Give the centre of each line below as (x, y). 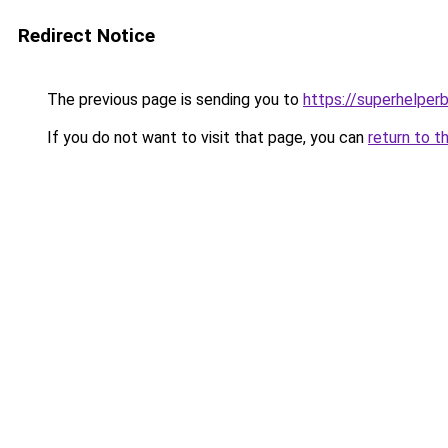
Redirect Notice (86, 35)
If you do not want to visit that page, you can (205, 137)
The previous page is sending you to (173, 99)
